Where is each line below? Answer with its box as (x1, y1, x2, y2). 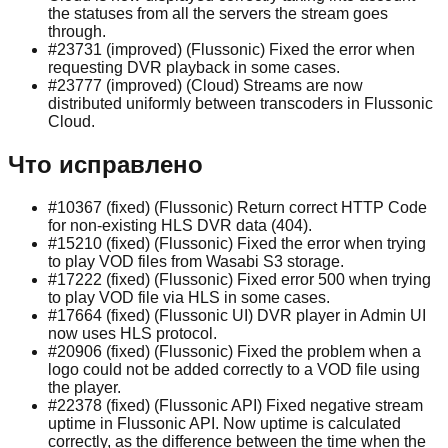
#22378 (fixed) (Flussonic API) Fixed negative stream (48, 396, 423, 414)
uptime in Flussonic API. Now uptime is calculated (48, 414, 401, 432)
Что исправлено (8, 150, 203, 178)
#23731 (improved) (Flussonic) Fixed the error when (48, 40, 415, 58)
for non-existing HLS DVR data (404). (48, 216, 312, 234)
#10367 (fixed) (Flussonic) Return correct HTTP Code (48, 198, 427, 216)
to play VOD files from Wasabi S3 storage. (48, 252, 344, 270)
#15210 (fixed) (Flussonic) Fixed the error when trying (48, 234, 426, 252)
